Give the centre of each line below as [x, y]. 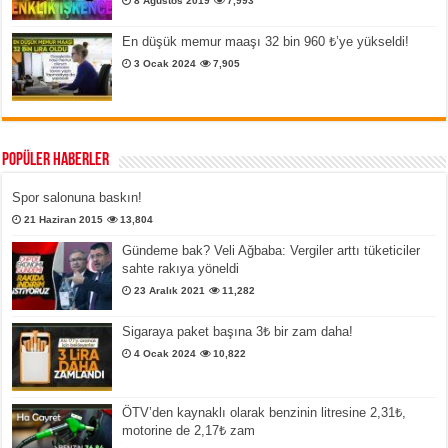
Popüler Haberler [56, 161]
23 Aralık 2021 [170, 291]
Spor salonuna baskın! [77, 198]
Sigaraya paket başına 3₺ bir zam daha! [238, 332]
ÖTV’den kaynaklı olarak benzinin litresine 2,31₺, [264, 413]
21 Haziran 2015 [64, 220]
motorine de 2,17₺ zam [189, 431]
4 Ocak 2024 [165, 354]
